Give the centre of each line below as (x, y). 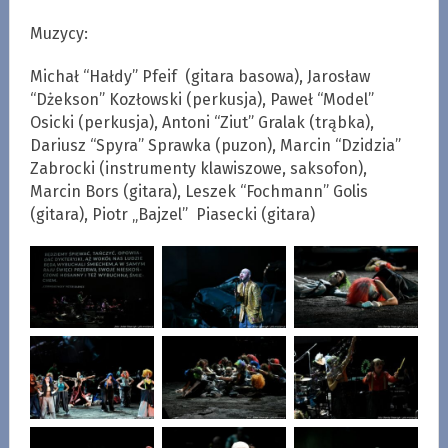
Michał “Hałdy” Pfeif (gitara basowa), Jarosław (199, 76)
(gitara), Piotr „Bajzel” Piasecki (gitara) (172, 214)
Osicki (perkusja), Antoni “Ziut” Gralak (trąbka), (201, 122)
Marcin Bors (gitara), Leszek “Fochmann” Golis (198, 191)
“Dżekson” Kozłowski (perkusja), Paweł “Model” (201, 99)
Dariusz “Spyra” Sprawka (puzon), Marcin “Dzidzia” (215, 145)
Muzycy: (58, 33)
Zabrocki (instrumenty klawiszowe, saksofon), (198, 168)
